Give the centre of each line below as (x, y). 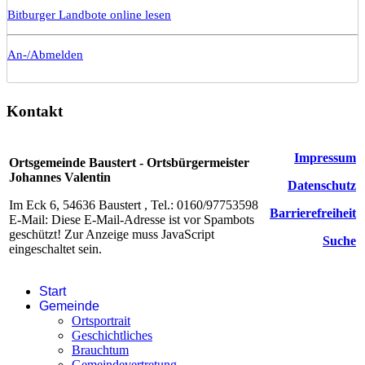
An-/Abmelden (45, 54)
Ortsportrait (101, 321)
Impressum (325, 158)
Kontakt (35, 111)
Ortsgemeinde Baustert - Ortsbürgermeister (129, 163)
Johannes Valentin (60, 178)
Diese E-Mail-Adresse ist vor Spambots (153, 220)
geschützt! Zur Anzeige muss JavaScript (112, 235)
